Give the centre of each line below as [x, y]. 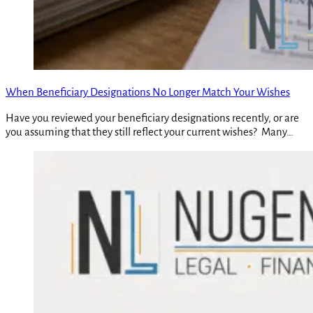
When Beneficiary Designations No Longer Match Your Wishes [148, 92]
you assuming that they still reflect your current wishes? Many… [150, 132]
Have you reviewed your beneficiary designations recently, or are [152, 118]
